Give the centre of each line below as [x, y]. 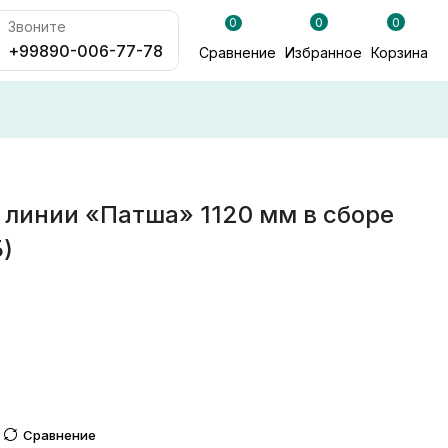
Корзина [400, 53]
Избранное [323, 53]
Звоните [37, 26]
